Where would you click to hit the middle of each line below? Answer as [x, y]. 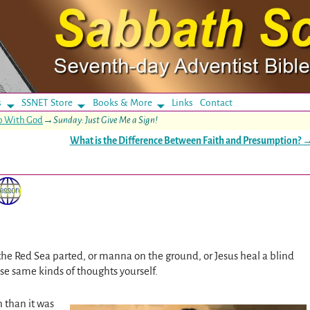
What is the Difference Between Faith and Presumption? [186, 140]
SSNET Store [47, 102]
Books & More [122, 102]
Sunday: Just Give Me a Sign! [106, 120]
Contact [217, 102]
